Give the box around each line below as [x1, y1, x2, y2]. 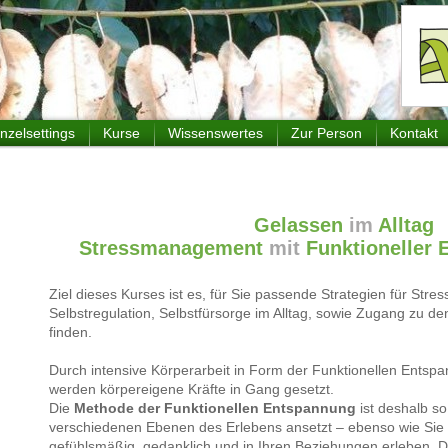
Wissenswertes [168, 125, 263, 141]
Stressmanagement [79, 237, 263, 259]
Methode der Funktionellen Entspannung [74, 400, 356, 416]
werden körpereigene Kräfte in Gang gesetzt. [49, 381, 334, 397]
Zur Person [291, 125, 362, 141]
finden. [49, 324, 92, 340]
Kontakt [390, 125, 438, 141]
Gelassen [254, 214, 343, 236]
